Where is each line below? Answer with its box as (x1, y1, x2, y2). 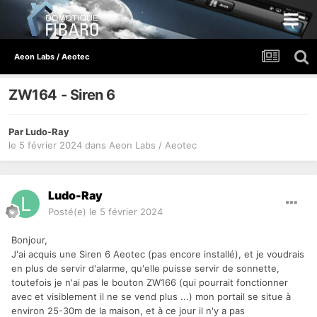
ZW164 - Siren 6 (8, 86, 115, 104)
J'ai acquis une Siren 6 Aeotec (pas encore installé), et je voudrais (11, 248, 304, 260)
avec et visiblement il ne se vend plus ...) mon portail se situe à (11, 291, 291, 303)
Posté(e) (48, 206, 89, 218)
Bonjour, (11, 234, 47, 246)
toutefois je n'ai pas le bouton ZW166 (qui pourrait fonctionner (11, 277, 288, 289)
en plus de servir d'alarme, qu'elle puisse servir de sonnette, (11, 263, 279, 275)
